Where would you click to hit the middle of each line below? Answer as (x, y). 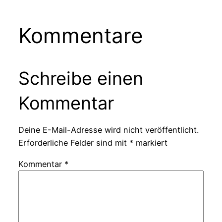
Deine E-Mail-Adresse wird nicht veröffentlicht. (108, 130)
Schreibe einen (81, 79)
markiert (150, 143)
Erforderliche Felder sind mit (74, 143)
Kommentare (80, 36)
